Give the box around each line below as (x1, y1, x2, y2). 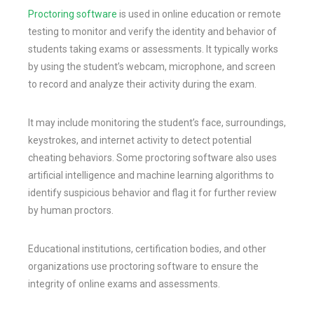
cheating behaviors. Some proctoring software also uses (28, 151, 277, 163)
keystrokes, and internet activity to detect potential (28, 134, 252, 146)
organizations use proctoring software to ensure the (28, 260, 259, 272)
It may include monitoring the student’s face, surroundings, (28, 116, 286, 128)
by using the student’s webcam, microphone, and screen (28, 60, 275, 72)
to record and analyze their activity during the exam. (28, 78, 257, 90)
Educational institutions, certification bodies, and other (28, 243, 266, 254)
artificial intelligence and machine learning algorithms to (28, 169, 274, 181)
